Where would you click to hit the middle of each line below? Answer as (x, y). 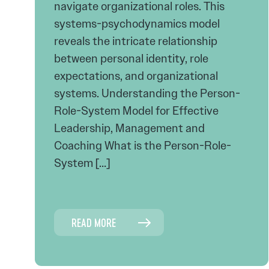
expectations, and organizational (136, 76)
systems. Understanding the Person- (147, 93)
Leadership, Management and (129, 128)
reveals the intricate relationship (136, 41)
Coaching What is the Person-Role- (143, 146)
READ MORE (94, 222)
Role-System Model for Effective (136, 111)
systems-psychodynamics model (137, 24)
